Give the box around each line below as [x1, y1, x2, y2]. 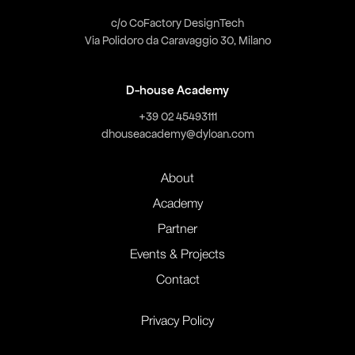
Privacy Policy [141, 315, 214, 327]
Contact [155, 274, 200, 286]
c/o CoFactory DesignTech [111, 15, 244, 30]
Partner [158, 223, 197, 235]
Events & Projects [130, 249, 225, 261]
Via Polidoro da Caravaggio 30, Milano [84, 32, 271, 48]
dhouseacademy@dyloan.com [101, 126, 254, 141]
